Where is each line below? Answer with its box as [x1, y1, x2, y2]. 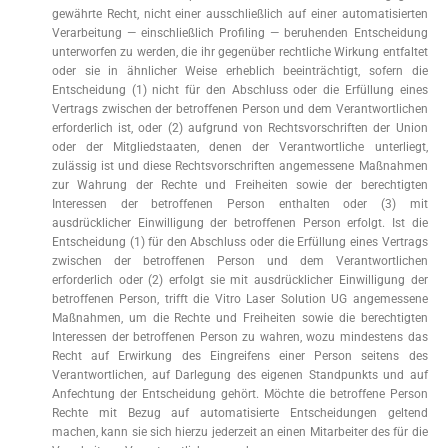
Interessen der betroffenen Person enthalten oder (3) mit [52, 197, 428, 211]
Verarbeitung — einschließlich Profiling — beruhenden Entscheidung [52, 26, 428, 40]
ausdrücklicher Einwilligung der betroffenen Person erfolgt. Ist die [52, 216, 428, 230]
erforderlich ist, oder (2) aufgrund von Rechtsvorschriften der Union [52, 121, 428, 135]
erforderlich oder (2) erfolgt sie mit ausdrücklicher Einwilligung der [52, 273, 428, 287]
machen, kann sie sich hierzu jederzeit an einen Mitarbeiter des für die [52, 425, 428, 439]
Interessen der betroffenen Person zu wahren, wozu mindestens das [52, 330, 428, 344]
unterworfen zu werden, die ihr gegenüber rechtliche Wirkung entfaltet [52, 45, 428, 59]
